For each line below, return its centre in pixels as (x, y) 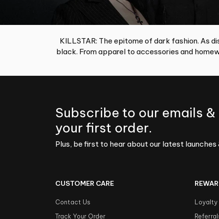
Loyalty (206, 202)
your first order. (104, 128)
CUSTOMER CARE (85, 184)
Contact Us (73, 202)
